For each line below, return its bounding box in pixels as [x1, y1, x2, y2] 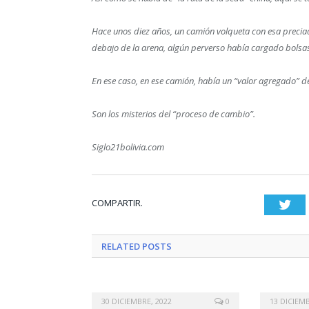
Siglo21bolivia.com [92, 141, 164, 154]
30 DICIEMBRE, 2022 [101, 296, 172, 307]
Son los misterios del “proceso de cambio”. [92, 108, 255, 121]
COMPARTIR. [92, 197, 143, 210]
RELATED [101, 240, 140, 253]
